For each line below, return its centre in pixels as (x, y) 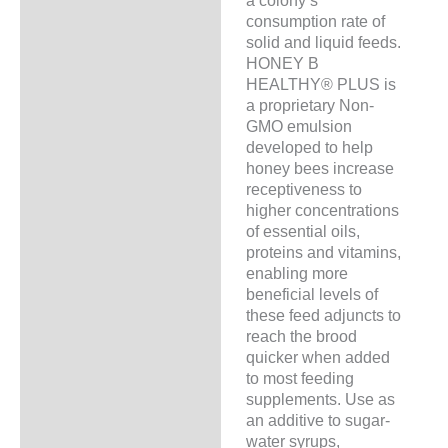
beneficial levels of (311, 294)
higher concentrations (322, 210)
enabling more (296, 273)
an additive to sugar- (317, 420)
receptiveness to (303, 189)
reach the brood (301, 336)
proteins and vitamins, (323, 252)
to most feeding (299, 378)
